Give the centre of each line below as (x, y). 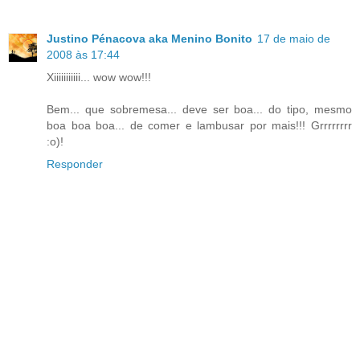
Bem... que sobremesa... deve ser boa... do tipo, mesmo (199, 109)
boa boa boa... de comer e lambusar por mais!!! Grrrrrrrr (199, 125)
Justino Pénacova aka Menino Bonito (149, 38)
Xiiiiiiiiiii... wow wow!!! (99, 77)
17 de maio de (294, 38)
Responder (75, 164)
